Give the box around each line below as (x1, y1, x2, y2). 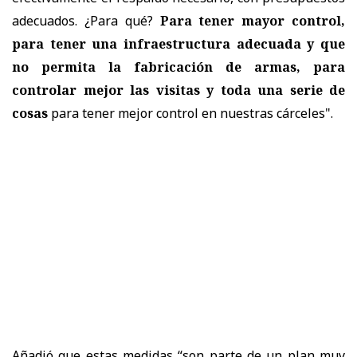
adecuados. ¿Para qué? (12, 11, 160, 29)
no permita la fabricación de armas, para (12, 57, 345, 76)
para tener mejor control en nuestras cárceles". (48, 104, 333, 122)
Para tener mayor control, (159, 11, 345, 29)
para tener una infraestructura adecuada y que (12, 34, 345, 53)
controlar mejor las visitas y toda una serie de (12, 80, 345, 99)
